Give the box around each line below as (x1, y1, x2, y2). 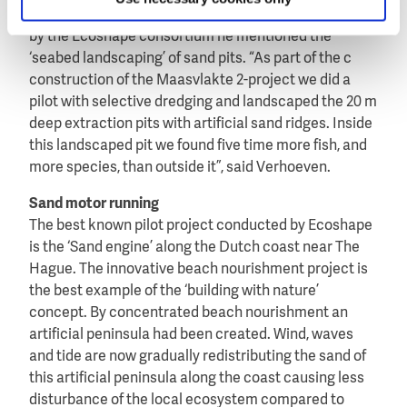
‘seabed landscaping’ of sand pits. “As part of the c (29, 51, 352, 66)
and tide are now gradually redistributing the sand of (29, 349, 366, 364)
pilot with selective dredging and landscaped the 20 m (29, 94, 377, 110)
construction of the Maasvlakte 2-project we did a (29, 73, 351, 88)
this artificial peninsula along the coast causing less (29, 371, 364, 386)
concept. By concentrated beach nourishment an (29, 305, 348, 321)
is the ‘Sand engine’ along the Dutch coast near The (29, 240, 360, 255)
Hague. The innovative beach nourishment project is (29, 262, 368, 277)
